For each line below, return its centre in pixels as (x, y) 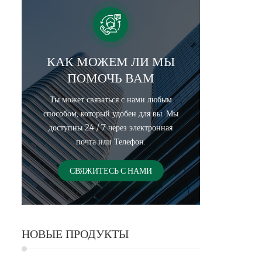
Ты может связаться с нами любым (111, 100)
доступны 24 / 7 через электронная (111, 128)
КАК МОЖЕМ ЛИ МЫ (111, 62)
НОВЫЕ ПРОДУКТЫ (75, 234)
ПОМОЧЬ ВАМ (111, 78)
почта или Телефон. (111, 142)
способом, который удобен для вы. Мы (111, 114)
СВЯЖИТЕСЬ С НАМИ (111, 171)
